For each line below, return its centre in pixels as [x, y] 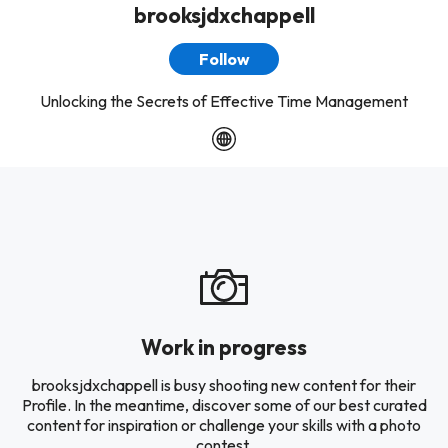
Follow [224, 59]
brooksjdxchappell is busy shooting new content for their [224, 385]
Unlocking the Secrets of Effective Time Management [224, 101]
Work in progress [224, 347]
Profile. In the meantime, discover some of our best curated [224, 405]
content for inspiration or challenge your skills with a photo [224, 425]
